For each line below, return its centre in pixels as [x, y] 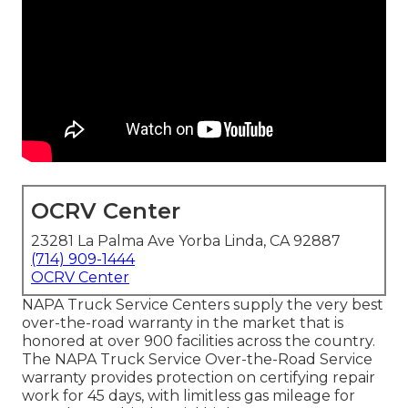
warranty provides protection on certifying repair [199, 378]
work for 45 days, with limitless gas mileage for [189, 396]
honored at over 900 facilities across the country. [199, 342]
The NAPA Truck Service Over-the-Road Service [197, 360]
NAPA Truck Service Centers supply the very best [203, 305]
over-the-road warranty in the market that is [183, 323]
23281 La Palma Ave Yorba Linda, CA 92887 [186, 241]
